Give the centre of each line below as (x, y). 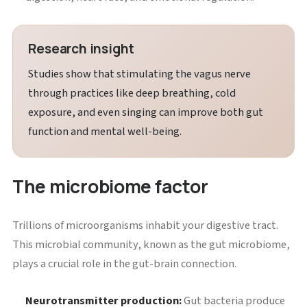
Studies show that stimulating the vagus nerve (140, 74)
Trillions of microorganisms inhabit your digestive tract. (145, 226)
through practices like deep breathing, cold (132, 94)
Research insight (82, 49)
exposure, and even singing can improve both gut (146, 113)
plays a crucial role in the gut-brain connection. (124, 264)
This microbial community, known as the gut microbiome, (151, 245)
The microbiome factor (110, 187)
